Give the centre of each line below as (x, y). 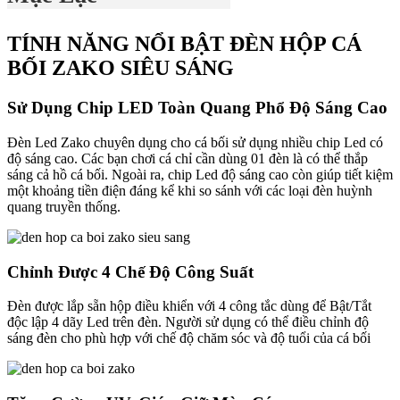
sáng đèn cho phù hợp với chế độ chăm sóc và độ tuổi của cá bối (189, 338)
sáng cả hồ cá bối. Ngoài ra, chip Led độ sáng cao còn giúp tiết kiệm (200, 174)
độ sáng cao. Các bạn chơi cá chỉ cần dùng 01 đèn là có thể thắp (187, 158)
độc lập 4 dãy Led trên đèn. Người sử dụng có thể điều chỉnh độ (188, 322)
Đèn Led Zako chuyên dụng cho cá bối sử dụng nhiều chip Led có (195, 142)
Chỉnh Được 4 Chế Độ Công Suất (130, 271)
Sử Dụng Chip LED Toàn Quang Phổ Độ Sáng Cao (197, 108)
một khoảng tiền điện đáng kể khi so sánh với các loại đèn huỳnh (190, 190)
